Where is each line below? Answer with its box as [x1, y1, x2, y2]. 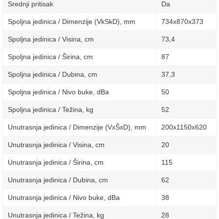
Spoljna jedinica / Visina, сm [8, 36, 94, 44]
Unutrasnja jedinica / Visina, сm [8, 141, 105, 149]
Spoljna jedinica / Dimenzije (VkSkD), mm [8, 18, 135, 26]
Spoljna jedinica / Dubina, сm [8, 71, 97, 79]
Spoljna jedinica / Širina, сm [8, 53, 93, 61]
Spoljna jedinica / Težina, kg [8, 106, 93, 114]
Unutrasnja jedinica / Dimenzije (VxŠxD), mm [8, 124, 146, 131]
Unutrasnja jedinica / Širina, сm [8, 159, 104, 167]
